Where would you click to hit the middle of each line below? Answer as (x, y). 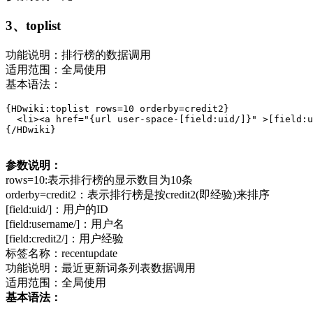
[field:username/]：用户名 (65, 224)
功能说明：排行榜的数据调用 (78, 54)
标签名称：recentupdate (61, 253)
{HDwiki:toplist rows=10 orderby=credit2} (117, 108)
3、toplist (33, 25)
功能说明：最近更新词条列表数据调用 (101, 268)
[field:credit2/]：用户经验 (65, 238)
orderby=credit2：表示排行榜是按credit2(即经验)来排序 (138, 194)
